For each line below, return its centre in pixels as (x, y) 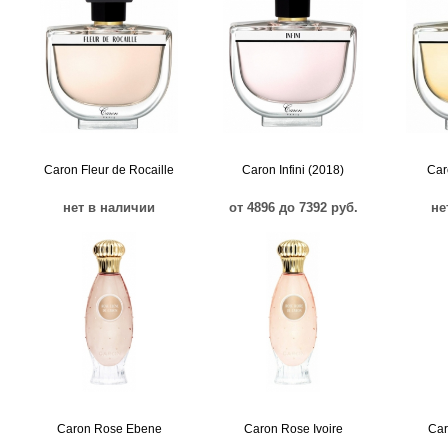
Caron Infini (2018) (293, 170)
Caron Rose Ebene (109, 429)
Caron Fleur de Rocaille (109, 170)
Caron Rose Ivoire (293, 429)
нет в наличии (109, 207)
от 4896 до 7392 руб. (293, 207)
